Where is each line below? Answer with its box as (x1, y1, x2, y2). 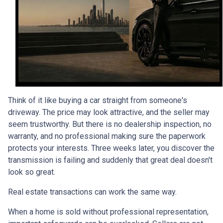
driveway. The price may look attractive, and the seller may (8, 108, 210, 117)
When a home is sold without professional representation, (8, 207, 209, 217)
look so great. (8, 167, 55, 177)
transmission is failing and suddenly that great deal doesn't (8, 155, 213, 165)
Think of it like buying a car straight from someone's (8, 96, 187, 106)
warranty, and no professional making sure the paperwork (8, 131, 206, 141)
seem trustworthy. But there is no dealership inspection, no (8, 119, 212, 129)
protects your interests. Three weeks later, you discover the (8, 143, 215, 153)
